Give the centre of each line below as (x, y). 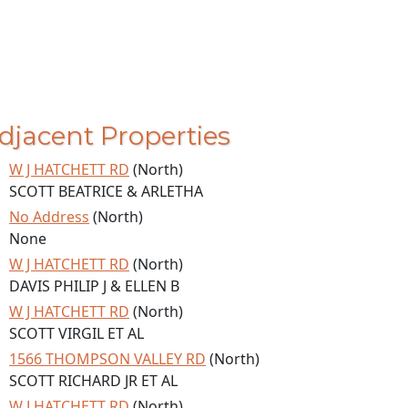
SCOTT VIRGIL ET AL (76, 333)
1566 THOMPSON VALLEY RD (107, 359)
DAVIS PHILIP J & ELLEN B (94, 286)
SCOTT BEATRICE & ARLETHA (106, 191)
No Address (49, 217)
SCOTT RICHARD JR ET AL (93, 381)
